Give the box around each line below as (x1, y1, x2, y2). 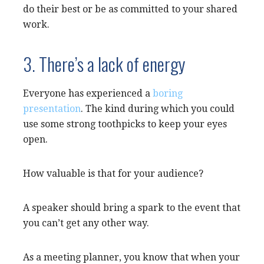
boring (153, 87, 183, 99)
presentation (23, 103, 81, 114)
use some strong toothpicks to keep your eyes (23, 118, 227, 130)
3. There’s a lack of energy (23, 49, 185, 77)
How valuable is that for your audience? (23, 167, 203, 179)
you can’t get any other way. (23, 217, 151, 229)
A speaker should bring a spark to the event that (23, 202, 240, 213)
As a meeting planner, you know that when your (23, 251, 240, 263)
